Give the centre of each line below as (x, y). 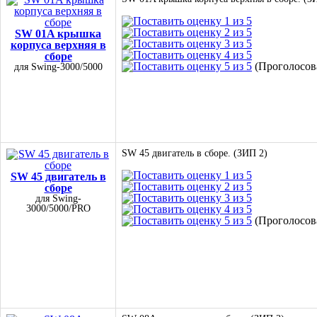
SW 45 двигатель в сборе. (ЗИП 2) (195, 153)
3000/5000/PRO (58, 208)
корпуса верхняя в (58, 45)
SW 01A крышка (58, 34)
